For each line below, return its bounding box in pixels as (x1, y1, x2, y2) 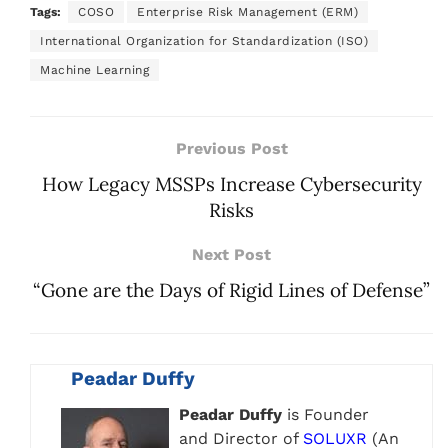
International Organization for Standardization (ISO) (40, 33, 368, 48)
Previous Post (175, 138, 288, 158)
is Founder (282, 404, 369, 424)
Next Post (192, 244, 271, 264)
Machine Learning (40, 62, 149, 77)
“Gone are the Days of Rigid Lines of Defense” (33, 277, 430, 302)
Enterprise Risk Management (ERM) (137, 4, 358, 19)
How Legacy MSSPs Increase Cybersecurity (41, 171, 422, 196)
